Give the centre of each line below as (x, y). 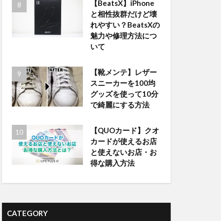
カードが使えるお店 (123, 141)
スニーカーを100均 (123, 83)
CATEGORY (27, 213)
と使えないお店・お (123, 152)
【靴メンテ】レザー (123, 72)
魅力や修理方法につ (123, 36)
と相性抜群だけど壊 (123, 14)
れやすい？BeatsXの (125, 25)
